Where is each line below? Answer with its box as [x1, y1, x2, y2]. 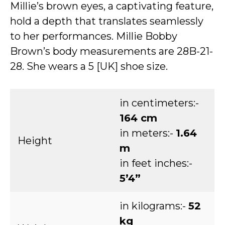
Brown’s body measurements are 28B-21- [10, 45, 213, 57]
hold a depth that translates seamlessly [10, 15, 203, 27]
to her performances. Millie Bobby [10, 30, 177, 42]
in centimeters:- [120, 97, 199, 109]
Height [18, 135, 52, 147]
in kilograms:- [120, 200, 188, 212]
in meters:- [120, 127, 176, 139]
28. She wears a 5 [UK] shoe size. [10, 60, 168, 72]
